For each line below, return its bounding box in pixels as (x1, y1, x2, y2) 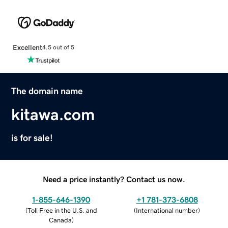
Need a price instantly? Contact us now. (43, 175, 185, 183)
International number (136, 207, 198, 214)
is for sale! (11, 133, 53, 142)
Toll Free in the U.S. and (27, 207, 97, 214)
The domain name (11, 86, 83, 96)
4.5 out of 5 (42, 44, 74, 51)
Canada (48, 216, 72, 223)
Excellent (12, 43, 42, 51)
